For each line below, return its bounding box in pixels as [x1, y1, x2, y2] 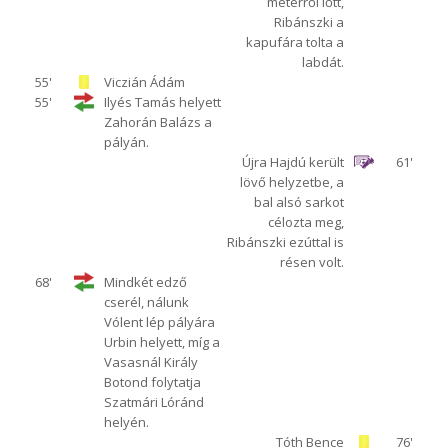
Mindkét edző [103, 273, 187, 292]
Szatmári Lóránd [103, 393, 204, 412]
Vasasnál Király [103, 353, 198, 372]
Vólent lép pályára [103, 313, 215, 332]
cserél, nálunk [103, 293, 189, 312]
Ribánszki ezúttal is [227, 233, 345, 252]
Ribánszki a [274, 13, 345, 32]
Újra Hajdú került [242, 153, 345, 172]
